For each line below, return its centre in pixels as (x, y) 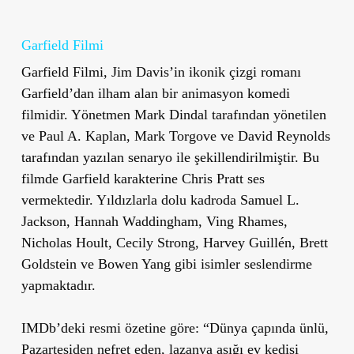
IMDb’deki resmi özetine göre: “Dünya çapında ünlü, (175, 328)
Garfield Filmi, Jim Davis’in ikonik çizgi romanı (161, 72)
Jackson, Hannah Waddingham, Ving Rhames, (154, 221)
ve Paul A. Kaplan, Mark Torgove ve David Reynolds (175, 136)
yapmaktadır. (58, 285)
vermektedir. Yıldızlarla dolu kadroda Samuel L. (160, 200)
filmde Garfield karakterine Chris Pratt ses (143, 178)
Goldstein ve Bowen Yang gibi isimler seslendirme (166, 264)
